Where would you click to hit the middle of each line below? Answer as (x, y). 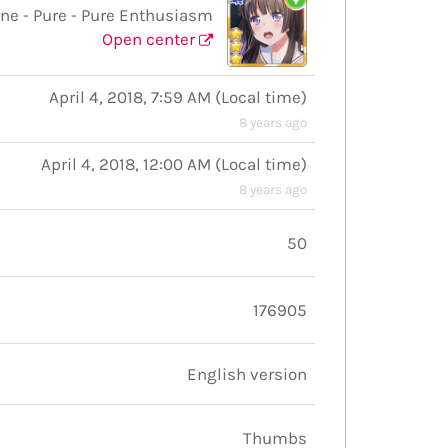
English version (247, 374)
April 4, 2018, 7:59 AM (130, 97)
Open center (150, 39)
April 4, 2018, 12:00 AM (126, 164)
